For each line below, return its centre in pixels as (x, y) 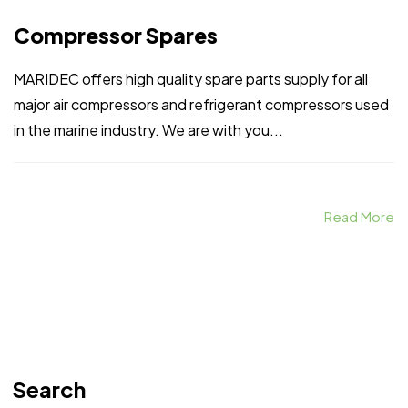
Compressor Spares (116, 35)
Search (48, 389)
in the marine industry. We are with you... (148, 129)
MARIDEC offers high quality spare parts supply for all (191, 78)
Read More (359, 216)
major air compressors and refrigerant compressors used (201, 104)
